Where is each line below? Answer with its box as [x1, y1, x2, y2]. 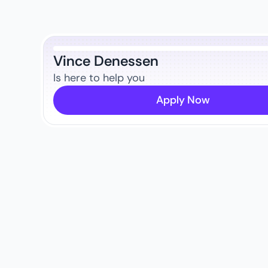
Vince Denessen [53, 51, 159, 70]
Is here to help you [53, 70, 145, 85]
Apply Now [156, 92, 210, 107]
